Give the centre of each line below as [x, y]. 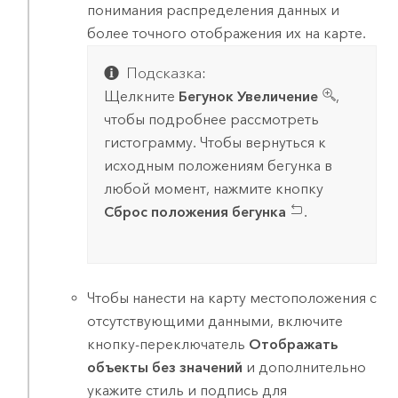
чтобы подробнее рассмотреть [211, 119]
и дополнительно [305, 368]
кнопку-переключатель [168, 345]
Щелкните [141, 96]
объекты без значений [165, 368]
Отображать [294, 345]
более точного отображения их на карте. [227, 33]
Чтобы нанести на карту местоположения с [232, 298]
